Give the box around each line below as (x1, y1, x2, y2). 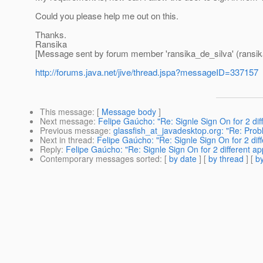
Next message (40, 115, 93, 127)
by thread (208, 153, 244, 165)
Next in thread (40, 134, 92, 146)
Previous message (40, 124, 109, 137)
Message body (102, 106, 156, 118)
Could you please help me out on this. (35, 9, 178, 22)
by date (169, 153, 197, 165)
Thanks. (35, 28, 66, 41)
